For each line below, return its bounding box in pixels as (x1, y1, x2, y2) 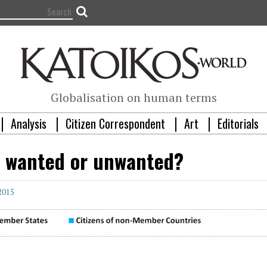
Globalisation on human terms (50, 89, 217, 106)
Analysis (10, 114, 46, 133)
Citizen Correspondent (65, 114, 165, 133)
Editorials (217, 114, 259, 133)
